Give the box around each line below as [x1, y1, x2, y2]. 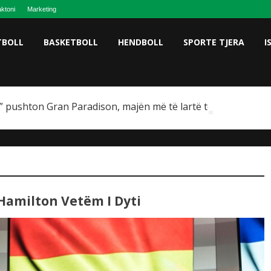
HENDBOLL [118, 36, 163, 48]
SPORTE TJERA [183, 36, 244, 48]
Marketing [27, 5, 56, 13]
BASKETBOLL [44, 36, 98, 48]
